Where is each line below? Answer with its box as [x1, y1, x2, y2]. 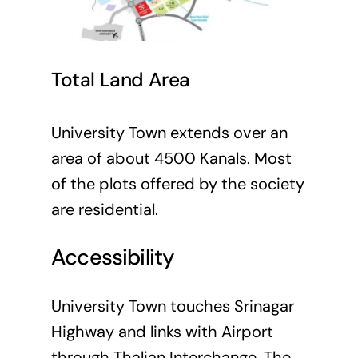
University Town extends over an [50, 121, 288, 143]
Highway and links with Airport [50, 320, 273, 342]
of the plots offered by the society [50, 173, 304, 194]
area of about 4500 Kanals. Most [50, 147, 292, 169]
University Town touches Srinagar [50, 295, 294, 316]
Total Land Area [50, 67, 191, 93]
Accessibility [50, 243, 175, 272]
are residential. [50, 198, 158, 220]
